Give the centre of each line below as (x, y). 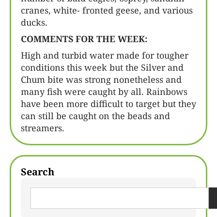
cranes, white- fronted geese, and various (107, 10)
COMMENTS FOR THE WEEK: (84, 39)
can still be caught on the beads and (95, 116)
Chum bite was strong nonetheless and (101, 79)
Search (38, 172)
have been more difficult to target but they (108, 104)
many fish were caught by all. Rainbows (104, 92)
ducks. (34, 22)
